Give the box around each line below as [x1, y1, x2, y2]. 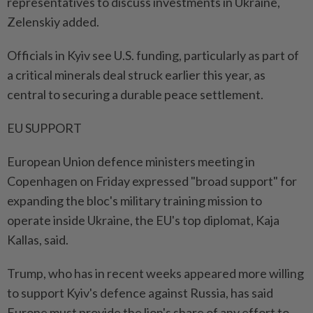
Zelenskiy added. [7, 14, 99, 30]
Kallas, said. [7, 232, 68, 248]
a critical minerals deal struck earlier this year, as [7, 67, 265, 83]
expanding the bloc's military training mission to [7, 193, 262, 209]
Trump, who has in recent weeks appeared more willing [7, 265, 304, 282]
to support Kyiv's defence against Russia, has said [7, 285, 273, 301]
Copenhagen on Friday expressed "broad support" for [7, 173, 297, 189]
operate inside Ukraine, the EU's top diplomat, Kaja [7, 212, 279, 228]
